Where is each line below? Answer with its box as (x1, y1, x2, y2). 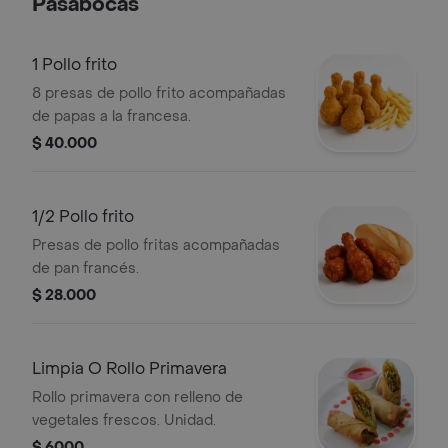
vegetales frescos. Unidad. (32, 411, 216, 430)
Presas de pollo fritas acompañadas (32, 236, 280, 255)
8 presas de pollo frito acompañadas (32, 84, 286, 103)
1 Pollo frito (32, 54, 117, 75)
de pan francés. (32, 259, 139, 278)
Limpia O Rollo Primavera (32, 358, 227, 379)
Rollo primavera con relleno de (32, 388, 243, 407)
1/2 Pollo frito (32, 206, 134, 227)
